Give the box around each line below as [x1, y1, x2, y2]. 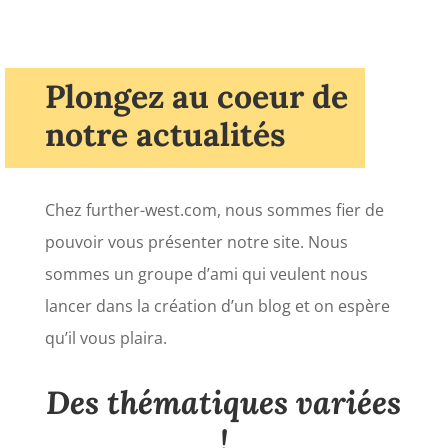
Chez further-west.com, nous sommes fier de [44, 198, 384, 221]
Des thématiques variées [46, 381, 402, 423]
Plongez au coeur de [44, 75, 348, 117]
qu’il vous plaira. [44, 326, 167, 349]
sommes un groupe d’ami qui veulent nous [44, 262, 368, 285]
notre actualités [44, 113, 286, 155]
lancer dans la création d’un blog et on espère [44, 294, 390, 317]
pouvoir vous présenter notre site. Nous [44, 230, 348, 253]
